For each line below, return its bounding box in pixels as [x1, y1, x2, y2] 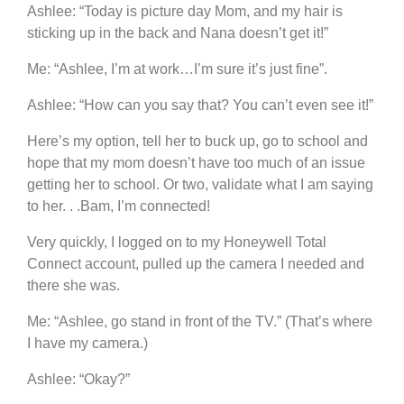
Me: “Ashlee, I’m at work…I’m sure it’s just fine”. [27, 60, 327, 77]
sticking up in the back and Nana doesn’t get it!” [27, 24, 328, 41]
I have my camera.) [27, 335, 148, 351]
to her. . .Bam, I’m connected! [27, 197, 210, 214]
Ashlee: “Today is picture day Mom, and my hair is [27, 3, 343, 19]
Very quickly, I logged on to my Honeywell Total [27, 234, 326, 250]
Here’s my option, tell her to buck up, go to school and [27, 133, 368, 149]
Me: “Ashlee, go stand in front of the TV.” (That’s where [27, 313, 372, 329]
